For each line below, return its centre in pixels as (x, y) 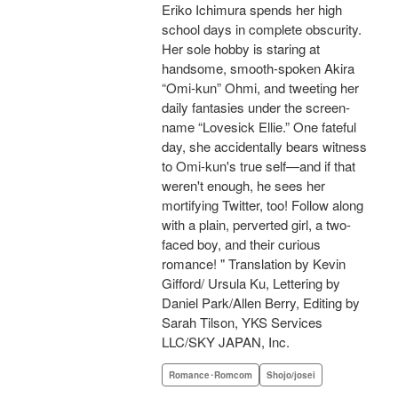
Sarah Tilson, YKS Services (242, 322)
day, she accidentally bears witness (264, 147)
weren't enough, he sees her (243, 186)
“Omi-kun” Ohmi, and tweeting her (260, 88)
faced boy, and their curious (241, 244)
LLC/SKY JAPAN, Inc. (226, 342)
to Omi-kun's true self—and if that (259, 166)
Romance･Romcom (211, 375)
